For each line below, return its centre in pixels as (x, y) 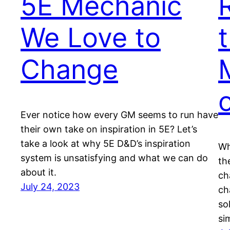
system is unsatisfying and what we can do (114, 158)
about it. (39, 172)
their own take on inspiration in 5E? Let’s (109, 129)
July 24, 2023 (50, 186)
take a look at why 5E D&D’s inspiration (106, 143)
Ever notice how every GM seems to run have (119, 114)
